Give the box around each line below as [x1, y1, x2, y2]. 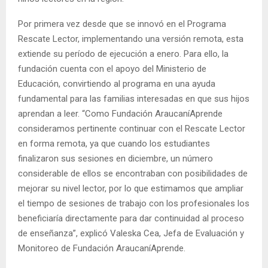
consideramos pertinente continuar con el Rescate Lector [18, 123, 245, 134]
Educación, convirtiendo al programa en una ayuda [18, 78, 215, 89]
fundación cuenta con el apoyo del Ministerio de [18, 63, 206, 74]
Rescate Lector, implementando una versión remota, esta [18, 33, 243, 44]
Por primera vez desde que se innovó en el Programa [18, 18, 226, 29]
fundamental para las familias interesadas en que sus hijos [18, 93, 249, 104]
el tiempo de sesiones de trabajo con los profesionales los [18, 197, 249, 209]
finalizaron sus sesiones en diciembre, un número [18, 153, 213, 164]
